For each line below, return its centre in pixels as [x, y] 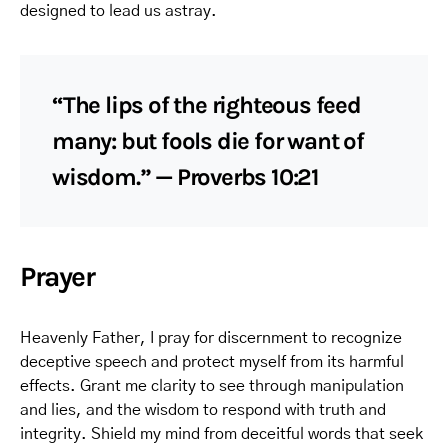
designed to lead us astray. [118, 11]
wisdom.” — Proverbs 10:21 [186, 177]
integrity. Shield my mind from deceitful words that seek [221, 434]
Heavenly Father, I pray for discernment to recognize [211, 338]
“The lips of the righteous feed [206, 105]
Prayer [57, 276]
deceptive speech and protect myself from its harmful [212, 362]
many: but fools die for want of [208, 141]
